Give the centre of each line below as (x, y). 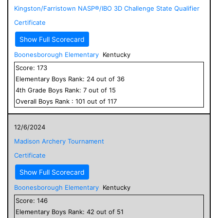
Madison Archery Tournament (59, 141)
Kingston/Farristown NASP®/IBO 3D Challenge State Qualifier (107, 8)
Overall (27, 101)
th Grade (34, 90)
